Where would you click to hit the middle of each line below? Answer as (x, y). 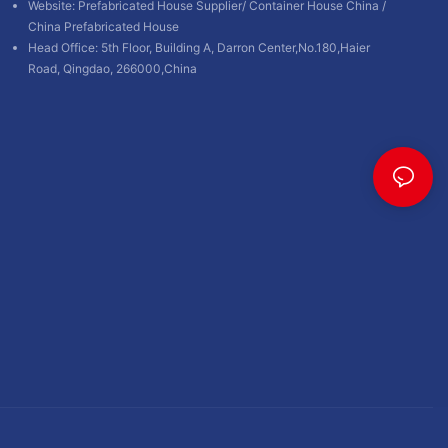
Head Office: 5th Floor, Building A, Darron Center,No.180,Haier (199, 47)
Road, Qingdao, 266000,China (112, 68)
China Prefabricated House (103, 26)
